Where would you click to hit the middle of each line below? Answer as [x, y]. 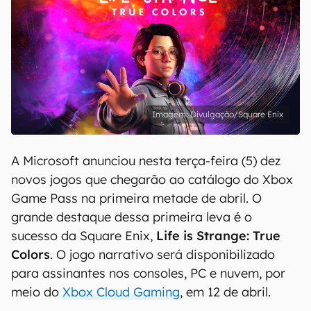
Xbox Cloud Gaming [121, 292]
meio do [37, 292]
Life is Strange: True [218, 236]
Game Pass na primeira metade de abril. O [136, 198]
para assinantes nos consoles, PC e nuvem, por [148, 273]
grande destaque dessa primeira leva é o [132, 217]
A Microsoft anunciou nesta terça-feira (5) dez [146, 161]
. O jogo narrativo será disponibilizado [162, 254]
